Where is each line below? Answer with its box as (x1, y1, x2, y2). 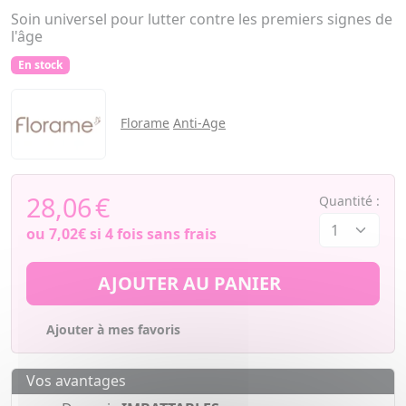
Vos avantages (26, 371, 126, 391)
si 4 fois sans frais (86, 224, 217, 245)
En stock (17, 57, 63, 72)
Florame (121, 114, 169, 132)
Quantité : (319, 192, 380, 210)
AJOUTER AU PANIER (98, 271, 285, 296)
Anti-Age (173, 114, 226, 132)
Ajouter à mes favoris (45, 321, 180, 339)
